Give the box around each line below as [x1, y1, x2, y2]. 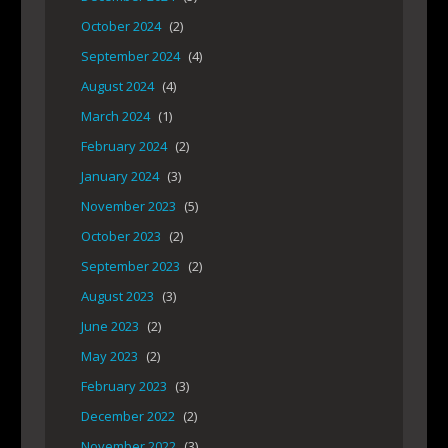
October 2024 [81, 17, 161, 36]
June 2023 [81, 317, 139, 336]
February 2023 [81, 377, 167, 396]
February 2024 [81, 137, 167, 156]
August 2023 [81, 287, 154, 306]
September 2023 [81, 257, 180, 276]
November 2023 [81, 197, 176, 216]
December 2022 [81, 407, 175, 426]
